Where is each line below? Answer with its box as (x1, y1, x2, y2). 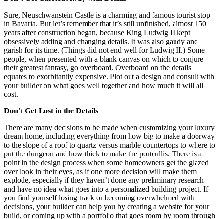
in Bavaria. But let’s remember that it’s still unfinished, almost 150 (4, 20, 206, 28)
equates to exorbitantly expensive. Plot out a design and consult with (4, 72, 214, 81)
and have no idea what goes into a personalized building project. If (4, 185, 208, 193)
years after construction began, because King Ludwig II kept (4, 28, 190, 37)
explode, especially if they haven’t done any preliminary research (4, 176, 204, 184)
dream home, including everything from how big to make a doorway (4, 132, 215, 140)
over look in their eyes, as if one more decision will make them (4, 167, 197, 175)
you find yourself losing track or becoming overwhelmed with (4, 194, 195, 202)
